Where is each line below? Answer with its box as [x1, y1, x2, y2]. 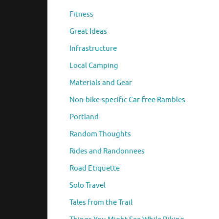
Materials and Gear [69, 78, 132, 88]
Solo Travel [69, 180, 106, 190]
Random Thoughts [69, 129, 131, 139]
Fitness [69, 9, 93, 19]
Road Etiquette [69, 163, 120, 173]
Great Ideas [69, 26, 107, 36]
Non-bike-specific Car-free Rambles [69, 95, 185, 105]
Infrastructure [69, 44, 117, 53]
